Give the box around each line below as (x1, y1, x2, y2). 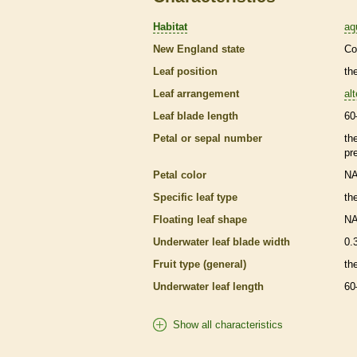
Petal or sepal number (153, 131, 262, 144)
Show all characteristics (173, 318, 283, 331)
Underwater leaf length (153, 280, 264, 292)
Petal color (153, 168, 206, 181)
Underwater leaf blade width (153, 235, 290, 248)
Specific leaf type (153, 190, 237, 203)
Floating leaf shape (153, 213, 247, 226)
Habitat (153, 20, 187, 33)
